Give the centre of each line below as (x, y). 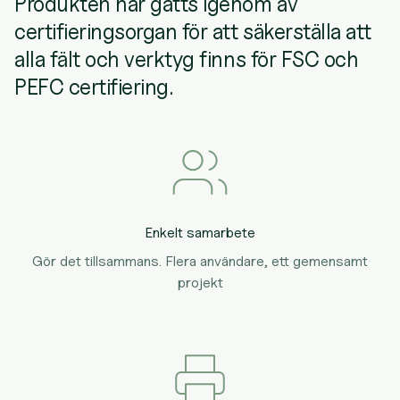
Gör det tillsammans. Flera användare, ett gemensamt (200, 261)
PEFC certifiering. (94, 87)
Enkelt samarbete (200, 233)
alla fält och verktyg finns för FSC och (187, 59)
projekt (200, 283)
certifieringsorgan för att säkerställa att (193, 32)
